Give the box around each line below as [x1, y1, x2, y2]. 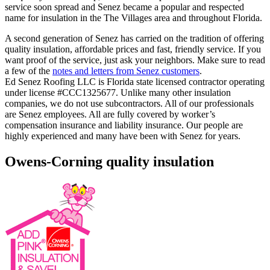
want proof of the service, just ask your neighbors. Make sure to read [5, 54, 265, 65]
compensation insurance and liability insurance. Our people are [5, 119, 243, 130]
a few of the [5, 65, 52, 76]
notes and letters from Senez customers [52, 65, 199, 76]
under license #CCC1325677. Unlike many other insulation [5, 87, 231, 98]
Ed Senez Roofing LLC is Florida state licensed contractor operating [5, 76, 265, 87]
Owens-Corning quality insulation [5, 153, 214, 169]
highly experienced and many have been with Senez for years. [5, 130, 240, 141]
